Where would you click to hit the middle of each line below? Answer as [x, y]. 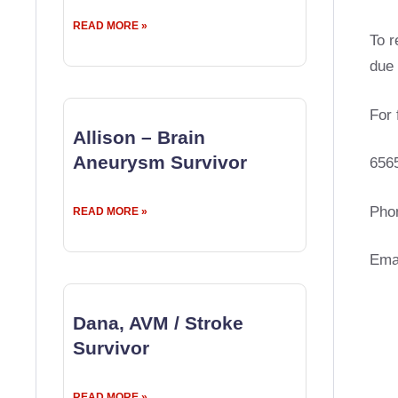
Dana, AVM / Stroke [158, 323]
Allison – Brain [139, 137]
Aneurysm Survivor [160, 162]
